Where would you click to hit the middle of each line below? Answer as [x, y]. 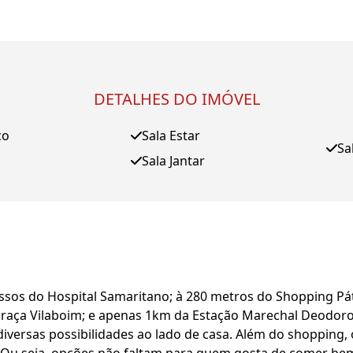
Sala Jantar [173, 161]
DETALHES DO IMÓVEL [176, 99]
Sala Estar [171, 136]
